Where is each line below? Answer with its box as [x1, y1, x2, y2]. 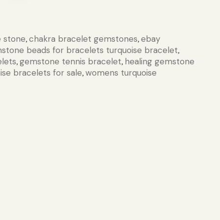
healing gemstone [125, 55, 195, 67]
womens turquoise [85, 67, 157, 78]
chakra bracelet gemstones [29, 33, 138, 44]
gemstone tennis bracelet [20, 55, 122, 67]
